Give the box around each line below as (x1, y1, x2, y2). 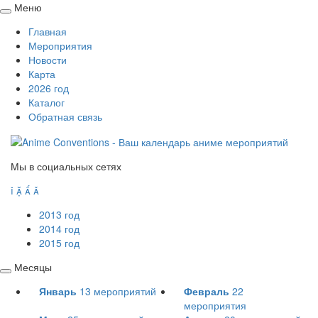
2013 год (39, 207, 79, 222)
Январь (39, 284, 77, 299)
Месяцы (14, 260, 52, 275)
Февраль (184, 284, 229, 299)
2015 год (39, 236, 79, 251)
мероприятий (94, 284, 156, 299)
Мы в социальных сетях (11, 159, 121, 174)
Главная (28, 24, 67, 38)
